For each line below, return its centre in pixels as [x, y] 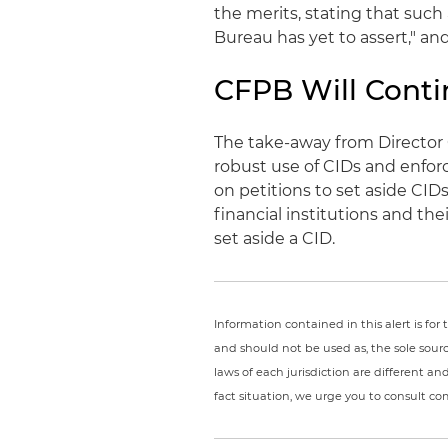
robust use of [269, 166]
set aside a [258, 238]
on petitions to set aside [313, 190]
